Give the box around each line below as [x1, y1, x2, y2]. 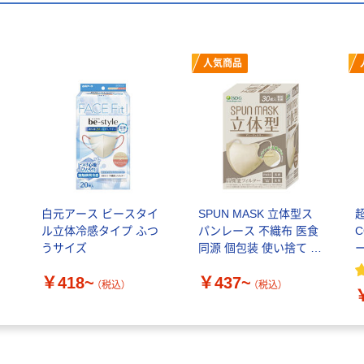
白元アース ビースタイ [41, 206, 158, 220]
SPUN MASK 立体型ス [197, 206, 313, 220]
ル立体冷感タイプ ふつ [41, 223, 158, 237]
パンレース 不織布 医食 [197, 223, 318, 237]
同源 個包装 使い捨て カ [197, 240, 322, 254]
